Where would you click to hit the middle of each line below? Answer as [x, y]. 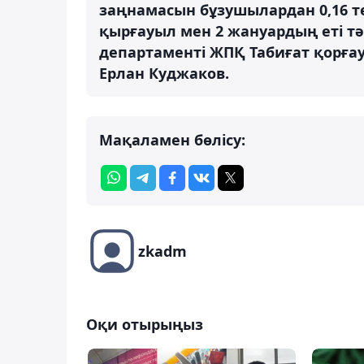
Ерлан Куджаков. [164, 73]
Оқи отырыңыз [145, 324]
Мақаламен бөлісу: [172, 139]
